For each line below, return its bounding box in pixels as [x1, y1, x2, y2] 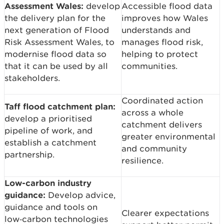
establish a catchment [4, 137, 96, 147]
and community [121, 143, 187, 153]
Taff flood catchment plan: [4, 101, 115, 111]
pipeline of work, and [4, 125, 92, 135]
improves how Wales [121, 13, 208, 23]
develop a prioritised [4, 113, 92, 123]
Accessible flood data [121, 1, 212, 11]
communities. [121, 61, 177, 71]
